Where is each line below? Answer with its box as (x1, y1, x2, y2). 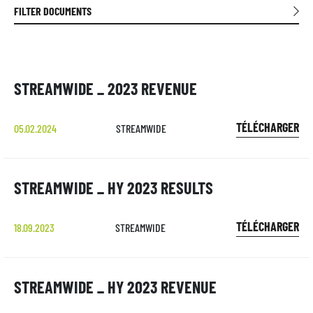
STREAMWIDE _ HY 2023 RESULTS (14, 177, 213, 198)
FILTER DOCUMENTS (14, 4, 92, 17)
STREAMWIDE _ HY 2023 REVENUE (14, 277, 217, 297)
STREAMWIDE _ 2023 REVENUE (14, 78, 197, 99)
